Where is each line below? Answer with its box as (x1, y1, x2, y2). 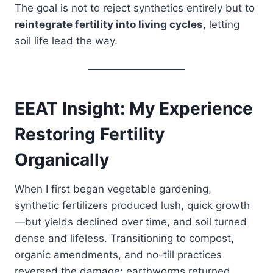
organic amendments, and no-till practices (15, 248, 222, 261)
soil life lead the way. (15, 34, 118, 47)
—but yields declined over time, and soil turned (15, 215, 247, 228)
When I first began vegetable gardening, (15, 182, 211, 195)
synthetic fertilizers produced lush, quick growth (15, 199, 250, 211)
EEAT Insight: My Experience (15, 97, 253, 119)
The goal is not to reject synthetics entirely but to (15, 1, 255, 14)
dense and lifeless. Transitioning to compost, (15, 232, 234, 244)
